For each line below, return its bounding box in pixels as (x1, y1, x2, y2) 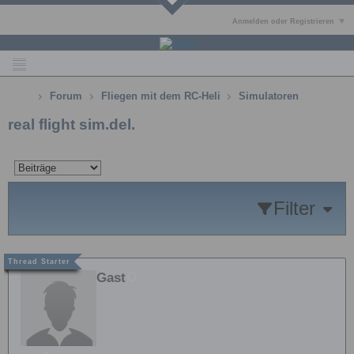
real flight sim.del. (8, 115, 135, 133)
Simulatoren (239, 90, 299, 103)
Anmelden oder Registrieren (232, 17, 335, 25)
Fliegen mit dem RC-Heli (100, 90, 220, 103)
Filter (273, 198, 315, 220)
